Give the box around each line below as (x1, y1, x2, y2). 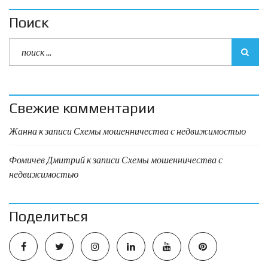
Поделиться (9, 208, 88, 225)
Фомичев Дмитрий (9, 154, 85, 166)
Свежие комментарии (9, 100, 155, 117)
